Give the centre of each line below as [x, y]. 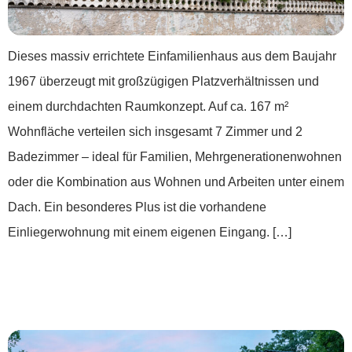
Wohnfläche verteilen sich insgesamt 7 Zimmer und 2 [155, 131]
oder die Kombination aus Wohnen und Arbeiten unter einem [176, 181]
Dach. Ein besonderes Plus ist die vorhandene [137, 207]
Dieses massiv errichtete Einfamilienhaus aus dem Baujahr [172, 56]
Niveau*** [43, 304]
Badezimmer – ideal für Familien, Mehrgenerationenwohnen [175, 156]
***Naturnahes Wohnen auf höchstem [147, 274]
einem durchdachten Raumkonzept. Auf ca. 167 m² [148, 106]
